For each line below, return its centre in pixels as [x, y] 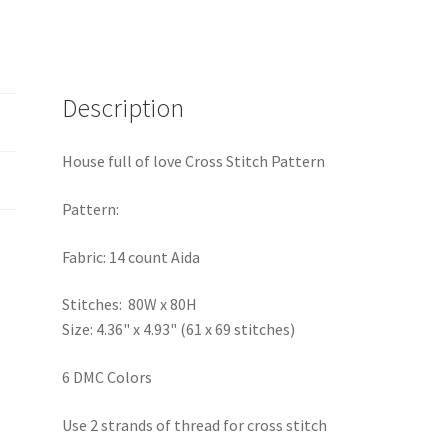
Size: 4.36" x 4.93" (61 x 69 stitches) [179, 329]
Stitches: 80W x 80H [130, 304]
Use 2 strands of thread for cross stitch [195, 424]
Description [123, 107]
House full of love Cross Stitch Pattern [194, 161]
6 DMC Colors [107, 376]
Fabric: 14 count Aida [131, 256]
